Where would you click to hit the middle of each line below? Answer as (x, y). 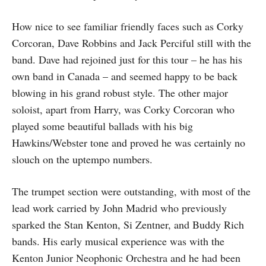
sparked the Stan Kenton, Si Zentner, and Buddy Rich (128, 224)
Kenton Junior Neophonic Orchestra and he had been (126, 258)
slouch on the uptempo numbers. (82, 159)
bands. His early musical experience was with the (118, 241)
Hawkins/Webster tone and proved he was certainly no (129, 142)
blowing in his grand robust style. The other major (120, 93)
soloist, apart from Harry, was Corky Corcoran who (123, 109)
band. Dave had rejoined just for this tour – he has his (127, 59)
